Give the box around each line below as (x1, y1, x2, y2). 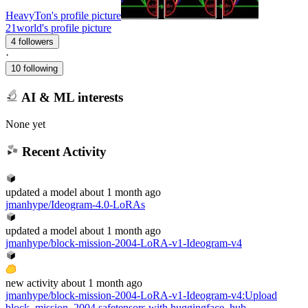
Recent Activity (18, 144, 107, 159)
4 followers (19, 36, 54, 47)
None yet (5, 118, 45, 130)
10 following (11, 63, 58, 74)
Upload (245, 289, 277, 301)
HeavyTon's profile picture (5, 10, 121, 22)
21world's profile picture (5, 22, 111, 34)
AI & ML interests (18, 89, 123, 104)
